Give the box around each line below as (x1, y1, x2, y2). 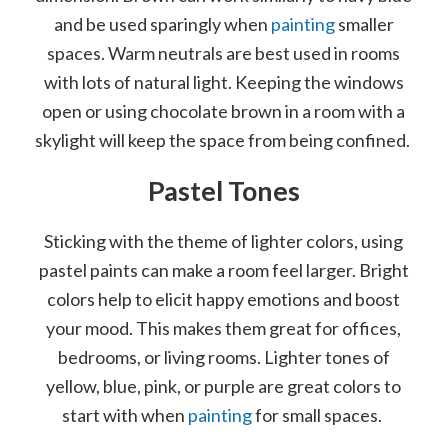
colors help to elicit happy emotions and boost (47, 287, 401, 310)
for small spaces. (252, 403, 386, 426)
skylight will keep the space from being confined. (34, 128, 413, 151)
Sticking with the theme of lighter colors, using (44, 229, 404, 252)
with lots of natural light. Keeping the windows (43, 70, 404, 93)
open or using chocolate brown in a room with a (42, 99, 406, 122)
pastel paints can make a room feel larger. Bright (38, 258, 409, 281)
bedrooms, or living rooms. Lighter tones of (57, 345, 390, 368)
